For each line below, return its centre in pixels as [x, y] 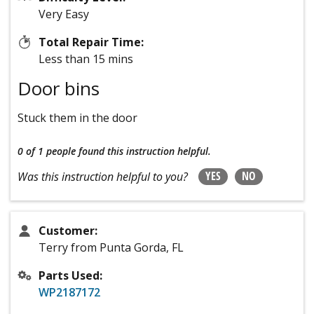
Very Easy [64, 14]
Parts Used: [70, 275]
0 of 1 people [47, 151]
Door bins [59, 88]
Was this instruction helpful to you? [103, 176]
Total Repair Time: [91, 42]
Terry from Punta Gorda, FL [111, 247]
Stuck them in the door [77, 117]
